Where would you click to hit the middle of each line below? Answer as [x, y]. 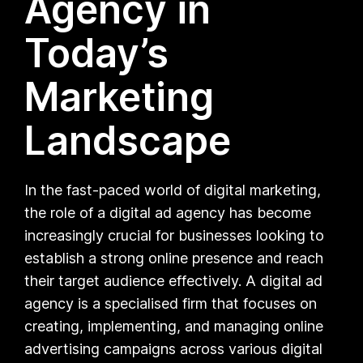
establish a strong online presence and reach [174, 258]
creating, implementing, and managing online [174, 326]
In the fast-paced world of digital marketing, [173, 190]
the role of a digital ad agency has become [168, 212]
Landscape [128, 140]
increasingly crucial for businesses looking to [175, 235]
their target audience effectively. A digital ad [174, 280]
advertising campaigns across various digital [174, 348]
